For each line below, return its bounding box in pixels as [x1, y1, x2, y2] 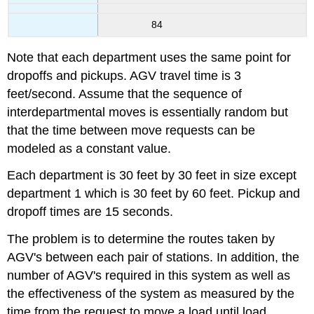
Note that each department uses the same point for [7, 50, 292, 64]
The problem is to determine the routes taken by [7, 232, 275, 247]
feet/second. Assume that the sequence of [7, 86, 243, 101]
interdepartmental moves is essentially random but [7, 104, 289, 119]
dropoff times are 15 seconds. [7, 205, 174, 219]
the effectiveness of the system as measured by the [7, 287, 295, 301]
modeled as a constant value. [7, 141, 172, 156]
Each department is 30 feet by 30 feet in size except [7, 168, 297, 183]
